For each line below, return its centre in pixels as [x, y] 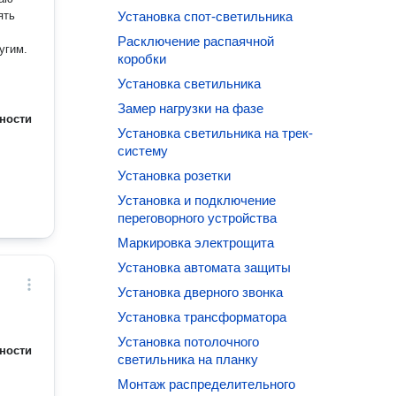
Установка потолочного [189, 342]
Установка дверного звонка [201, 292]
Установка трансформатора [202, 317]
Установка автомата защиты [205, 267]
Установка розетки [175, 175]
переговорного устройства [198, 218]
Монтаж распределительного [207, 384]
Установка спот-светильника [206, 16]
